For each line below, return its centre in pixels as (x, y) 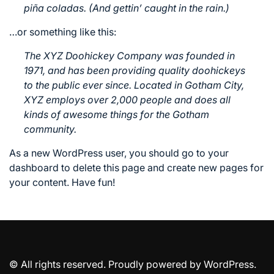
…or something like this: (63, 32)
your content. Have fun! (62, 182)
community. (50, 129)
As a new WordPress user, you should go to (109, 153)
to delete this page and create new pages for (161, 168)
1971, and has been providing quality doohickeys (135, 70)
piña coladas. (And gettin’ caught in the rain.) (127, 8)
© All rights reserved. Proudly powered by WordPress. (133, 264)
